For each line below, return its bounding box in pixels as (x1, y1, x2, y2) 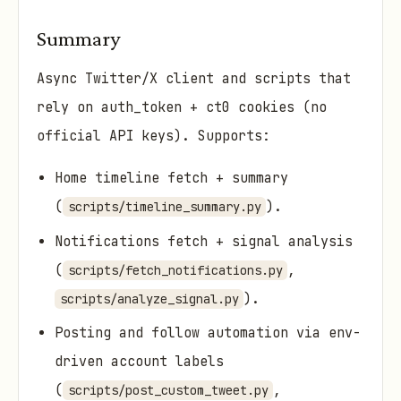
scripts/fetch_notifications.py (67, 261, 283, 278)
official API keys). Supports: (37, 127, 270, 146)
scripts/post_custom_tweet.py (67, 382, 269, 399)
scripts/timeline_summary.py (67, 199, 261, 216)
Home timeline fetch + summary (55, 169, 288, 188)
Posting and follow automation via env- (55, 324, 361, 343)
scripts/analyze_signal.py (59, 290, 239, 307)
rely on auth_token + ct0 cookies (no (37, 98, 327, 117)
